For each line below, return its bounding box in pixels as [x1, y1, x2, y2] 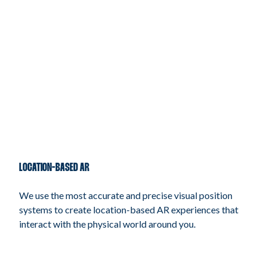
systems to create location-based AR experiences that [19, 204, 238, 216]
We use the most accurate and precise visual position [19, 190, 232, 201]
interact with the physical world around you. [19, 218, 195, 230]
